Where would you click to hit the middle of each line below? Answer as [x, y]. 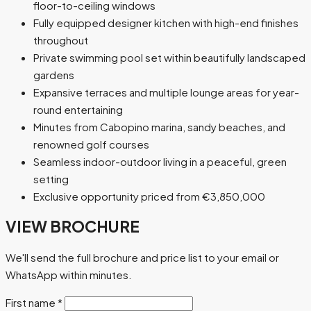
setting [51, 179]
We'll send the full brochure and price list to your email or [142, 257]
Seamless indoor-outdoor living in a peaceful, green [160, 162]
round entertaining [78, 110]
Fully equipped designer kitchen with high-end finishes [166, 23]
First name [32, 302]
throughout [61, 40]
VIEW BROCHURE [73, 227]
